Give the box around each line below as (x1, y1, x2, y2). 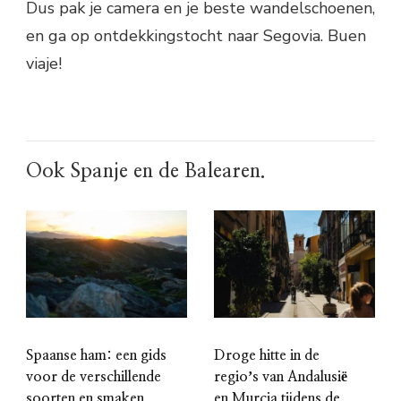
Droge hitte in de (214, 347, 320, 363)
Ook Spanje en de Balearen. (26, 160, 266, 181)
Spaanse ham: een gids (26, 347, 166, 363)
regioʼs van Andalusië (214, 369, 347, 384)
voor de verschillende (26, 369, 161, 384)
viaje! (26, 52, 62, 74)
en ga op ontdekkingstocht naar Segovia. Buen (26, 24, 366, 47)
